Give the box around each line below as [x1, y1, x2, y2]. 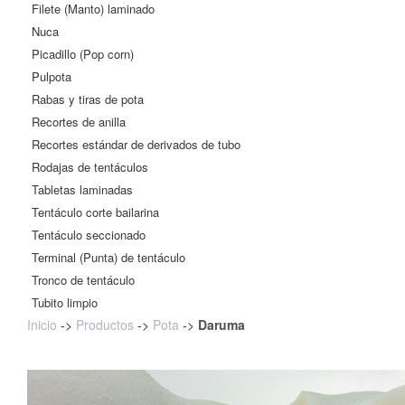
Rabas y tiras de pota [32, 90, 144, 108]
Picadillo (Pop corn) [32, 45, 134, 62]
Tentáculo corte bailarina [32, 203, 159, 221]
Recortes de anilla [32, 113, 126, 130]
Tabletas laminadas [32, 181, 133, 198]
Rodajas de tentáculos [32, 158, 148, 175]
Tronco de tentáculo [32, 271, 135, 288]
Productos [76, 316, 134, 334]
